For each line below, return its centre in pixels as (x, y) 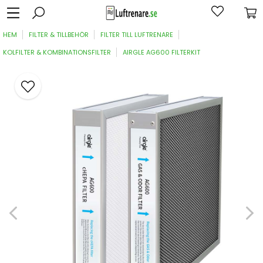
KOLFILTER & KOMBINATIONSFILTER (57, 52)
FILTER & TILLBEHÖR (59, 35)
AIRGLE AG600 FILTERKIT (161, 52)
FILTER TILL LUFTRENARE (137, 35)
